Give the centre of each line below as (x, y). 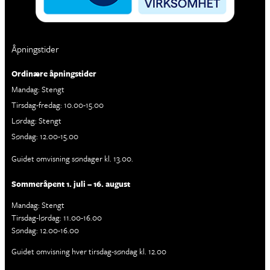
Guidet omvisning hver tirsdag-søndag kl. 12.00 (89, 252)
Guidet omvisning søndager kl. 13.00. (73, 159)
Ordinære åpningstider (54, 74)
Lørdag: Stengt (37, 121)
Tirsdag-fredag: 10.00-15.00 (58, 105)
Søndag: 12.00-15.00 (45, 137)
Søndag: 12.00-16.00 (46, 231)
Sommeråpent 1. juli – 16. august (71, 184)
